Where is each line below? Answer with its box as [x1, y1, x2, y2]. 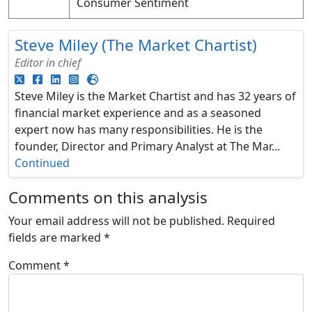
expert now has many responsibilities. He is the [15, 122, 263, 138]
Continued [15, 155, 70, 171]
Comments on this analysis [8, 187, 208, 209]
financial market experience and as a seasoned [15, 105, 261, 121]
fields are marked [8, 230, 104, 246]
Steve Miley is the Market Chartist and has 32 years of [15, 88, 296, 104]
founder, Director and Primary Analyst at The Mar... [15, 139, 280, 155]
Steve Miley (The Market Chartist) [15, 34, 257, 56]
